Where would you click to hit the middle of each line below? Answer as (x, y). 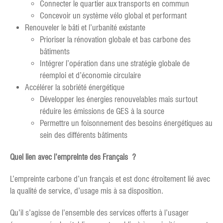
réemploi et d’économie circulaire (90, 75)
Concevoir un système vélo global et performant (113, 15)
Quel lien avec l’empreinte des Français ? (73, 157)
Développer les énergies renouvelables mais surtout (119, 99)
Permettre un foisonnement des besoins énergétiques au (126, 123)
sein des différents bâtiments (84, 135)
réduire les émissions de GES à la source (102, 111)
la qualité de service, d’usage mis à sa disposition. (87, 191)
